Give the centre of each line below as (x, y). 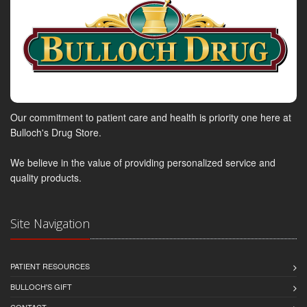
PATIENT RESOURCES (50, 266)
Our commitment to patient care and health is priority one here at (151, 118)
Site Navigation (50, 224)
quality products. (46, 178)
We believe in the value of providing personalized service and (143, 163)
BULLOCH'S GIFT (41, 287)
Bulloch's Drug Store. (56, 133)
